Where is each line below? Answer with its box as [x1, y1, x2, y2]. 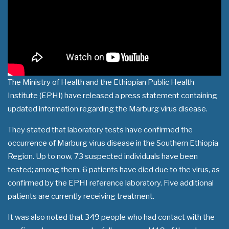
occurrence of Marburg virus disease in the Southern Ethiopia [8, 139, 218, 148]
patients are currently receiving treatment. [8, 192, 154, 201]
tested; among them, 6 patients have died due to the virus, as [8, 165, 220, 175]
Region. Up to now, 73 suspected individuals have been [8, 152, 198, 162]
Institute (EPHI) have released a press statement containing [8, 91, 217, 101]
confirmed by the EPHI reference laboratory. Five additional [8, 178, 214, 188]
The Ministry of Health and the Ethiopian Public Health [8, 78, 194, 87]
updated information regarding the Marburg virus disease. [8, 104, 208, 114]
